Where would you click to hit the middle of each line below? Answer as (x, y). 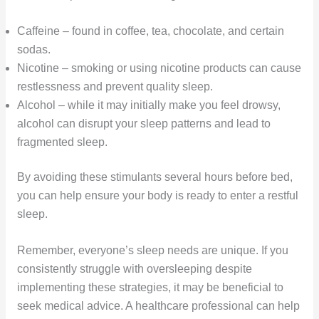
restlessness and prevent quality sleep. (115, 86)
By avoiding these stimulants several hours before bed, (155, 177)
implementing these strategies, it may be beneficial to (150, 287)
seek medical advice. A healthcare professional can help (158, 305)
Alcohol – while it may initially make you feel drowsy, (148, 105)
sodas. (33, 49)
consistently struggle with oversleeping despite (134, 268)
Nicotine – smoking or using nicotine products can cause (159, 68)
